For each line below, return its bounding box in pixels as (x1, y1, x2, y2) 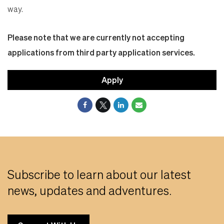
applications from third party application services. (7, 47, 195, 58)
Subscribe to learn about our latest (7, 166, 191, 182)
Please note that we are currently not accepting (7, 32, 184, 43)
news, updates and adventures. (7, 182, 171, 198)
